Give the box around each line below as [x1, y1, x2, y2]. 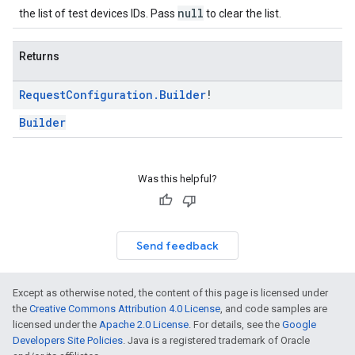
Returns [19, 50, 59, 63]
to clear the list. [204, 7, 281, 20]
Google [282, 319, 316, 330]
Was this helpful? [138, 173, 217, 185]
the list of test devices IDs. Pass [19, 7, 177, 20]
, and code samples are [220, 303, 327, 315]
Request [19, 87, 66, 102]
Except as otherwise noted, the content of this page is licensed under [13, 287, 328, 299]
